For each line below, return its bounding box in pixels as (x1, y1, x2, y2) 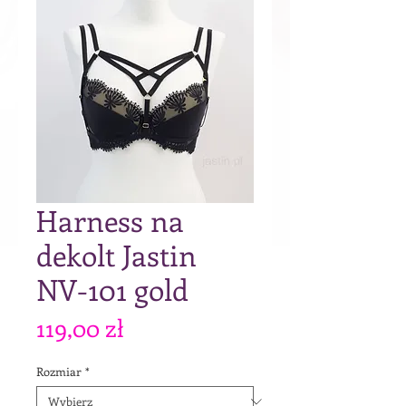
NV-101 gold (36, 270, 188, 309)
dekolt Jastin (36, 236, 197, 275)
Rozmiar (36, 363, 82, 380)
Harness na (36, 201, 184, 240)
